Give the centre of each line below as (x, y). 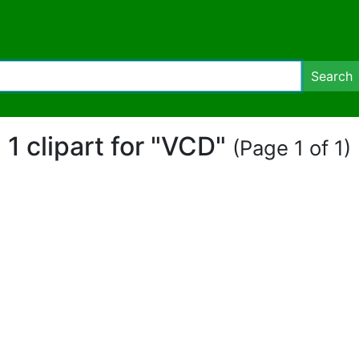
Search (332, 76)
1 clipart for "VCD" (120, 146)
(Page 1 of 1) (292, 148)
